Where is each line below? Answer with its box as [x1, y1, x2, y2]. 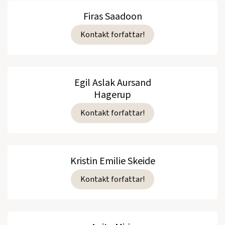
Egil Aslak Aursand [74, 75, 151, 90]
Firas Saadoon [83, 9, 142, 24]
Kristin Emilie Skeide [70, 154, 155, 168]
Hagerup [94, 87, 131, 102]
